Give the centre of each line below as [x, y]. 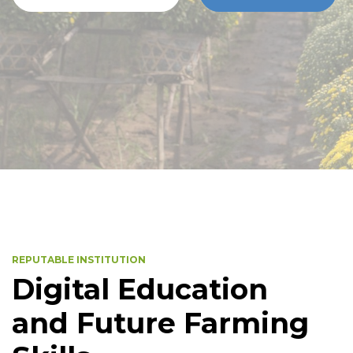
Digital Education [140, 289]
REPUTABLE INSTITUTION [79, 259]
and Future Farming [160, 323]
